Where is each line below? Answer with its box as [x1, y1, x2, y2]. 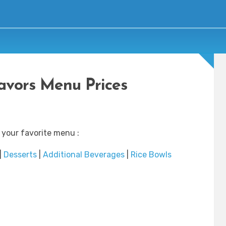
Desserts [4, 150, 37, 160]
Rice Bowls [131, 150, 172, 160]
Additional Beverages [43, 150, 125, 160]
